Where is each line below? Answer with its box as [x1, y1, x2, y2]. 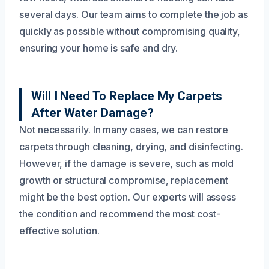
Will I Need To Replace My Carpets [31, 88, 223, 103]
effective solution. [19, 224, 100, 237]
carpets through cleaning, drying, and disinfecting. [19, 140, 243, 153]
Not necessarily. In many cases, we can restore [19, 123, 229, 136]
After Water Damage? [31, 105, 154, 120]
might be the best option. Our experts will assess [19, 190, 237, 203]
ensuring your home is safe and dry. [19, 41, 178, 54]
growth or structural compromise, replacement [19, 174, 228, 186]
